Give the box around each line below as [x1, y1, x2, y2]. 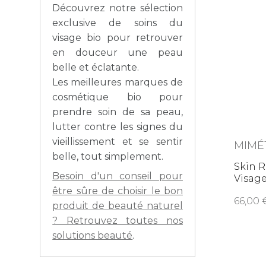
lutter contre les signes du [52, 121, 183, 133]
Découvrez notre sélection [52, 2, 183, 14]
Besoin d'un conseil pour [52, 170, 183, 182]
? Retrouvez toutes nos [52, 215, 183, 227]
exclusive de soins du [52, 17, 183, 29]
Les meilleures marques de [52, 77, 183, 88]
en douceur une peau [52, 47, 183, 59]
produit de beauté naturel [52, 200, 183, 212]
